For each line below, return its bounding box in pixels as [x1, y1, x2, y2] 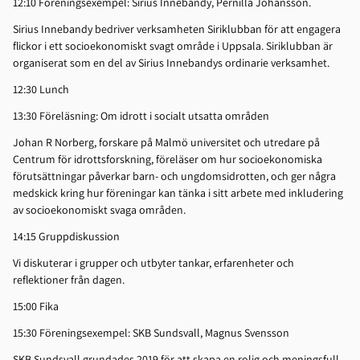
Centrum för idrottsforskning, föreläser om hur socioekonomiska [13, 152, 322, 167]
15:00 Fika [13, 299, 61, 314]
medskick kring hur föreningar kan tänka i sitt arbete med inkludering [13, 186, 343, 201]
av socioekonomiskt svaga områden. [13, 202, 193, 218]
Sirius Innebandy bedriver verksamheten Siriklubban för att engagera [13, 22, 341, 37]
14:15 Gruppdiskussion [13, 229, 122, 244]
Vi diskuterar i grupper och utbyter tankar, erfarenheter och [13, 256, 294, 271]
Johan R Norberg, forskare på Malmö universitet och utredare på [13, 135, 320, 150]
